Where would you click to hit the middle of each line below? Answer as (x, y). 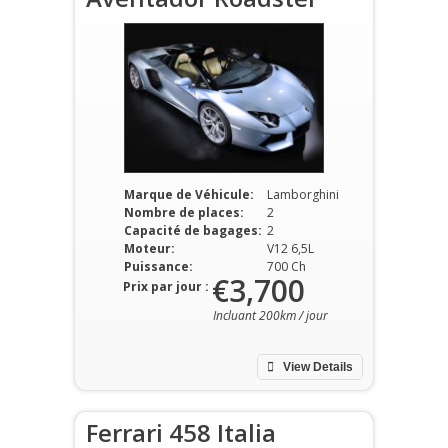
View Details (316, 367)
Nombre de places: (183, 212)
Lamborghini (302, 194)
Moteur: (149, 248)
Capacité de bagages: (192, 230)
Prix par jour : (166, 286)
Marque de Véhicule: (188, 194)
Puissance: (158, 266)
